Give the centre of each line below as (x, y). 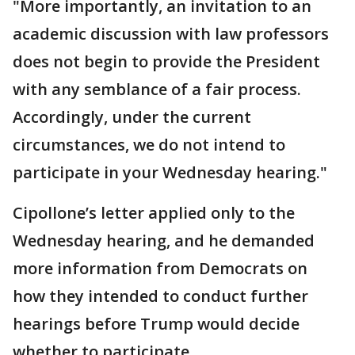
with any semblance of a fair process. (157, 89)
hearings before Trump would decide (156, 323)
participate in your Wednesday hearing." (170, 172)
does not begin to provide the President (166, 61)
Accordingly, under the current (132, 116)
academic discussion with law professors (171, 33)
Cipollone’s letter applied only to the (154, 212)
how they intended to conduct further (160, 296)
